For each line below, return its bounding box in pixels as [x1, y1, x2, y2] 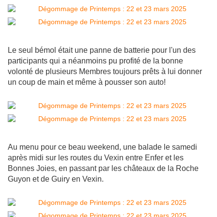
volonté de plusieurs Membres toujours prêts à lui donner [8, 67, 202, 76]
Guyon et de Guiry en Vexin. [8, 175, 106, 184]
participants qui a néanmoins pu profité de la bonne [8, 57, 183, 65]
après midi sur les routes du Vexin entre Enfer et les [8, 154, 184, 162]
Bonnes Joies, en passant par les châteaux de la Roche [8, 164, 199, 173]
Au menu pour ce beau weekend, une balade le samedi [8, 143, 197, 152]
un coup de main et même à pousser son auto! [8, 78, 166, 87]
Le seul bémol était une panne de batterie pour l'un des [8, 46, 196, 55]
